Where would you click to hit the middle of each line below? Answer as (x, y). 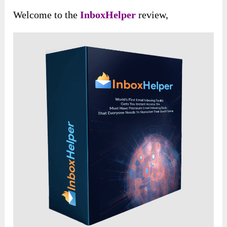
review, (152, 15)
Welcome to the (47, 15)
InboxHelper (108, 15)
